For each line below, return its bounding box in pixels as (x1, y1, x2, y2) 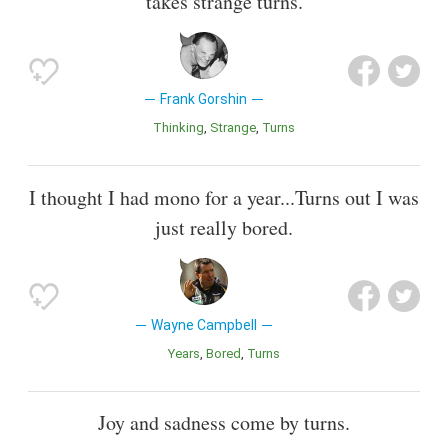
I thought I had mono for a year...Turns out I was (29, 183, 419, 211)
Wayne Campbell (150, 316, 257, 333)
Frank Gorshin (160, 91, 248, 108)
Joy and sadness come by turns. (98, 408, 350, 436)
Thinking (162, 120, 204, 136)
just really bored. (155, 213, 293, 241)
